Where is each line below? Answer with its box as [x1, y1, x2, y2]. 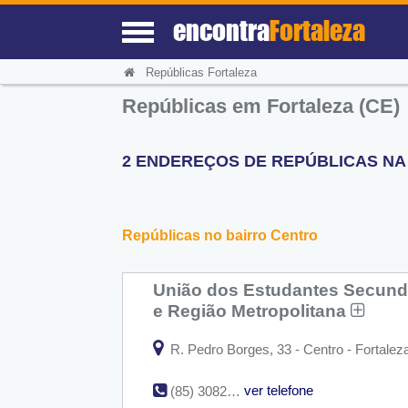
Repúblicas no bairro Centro [122, 227, 319, 243]
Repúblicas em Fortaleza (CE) [122, 95, 401, 117]
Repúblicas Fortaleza [145, 66, 257, 80]
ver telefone [244, 382, 314, 398]
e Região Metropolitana [153, 301, 352, 321]
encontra [173, 14, 270, 46]
